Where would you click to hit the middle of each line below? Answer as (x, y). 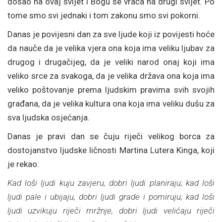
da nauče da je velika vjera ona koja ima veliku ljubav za (111, 48)
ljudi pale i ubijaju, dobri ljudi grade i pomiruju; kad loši (111, 197)
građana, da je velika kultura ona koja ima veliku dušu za (111, 104)
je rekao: (23, 164)
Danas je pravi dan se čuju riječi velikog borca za (111, 136)
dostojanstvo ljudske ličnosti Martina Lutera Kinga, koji (111, 150)
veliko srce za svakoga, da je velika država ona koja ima (111, 76)
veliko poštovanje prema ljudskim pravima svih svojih (111, 90)
